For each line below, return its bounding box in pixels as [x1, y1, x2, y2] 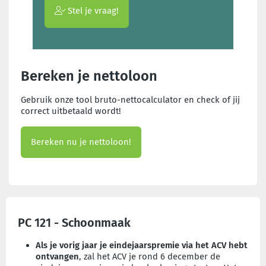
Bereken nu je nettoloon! [31, 137, 131, 147]
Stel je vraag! [65, 5, 119, 16]
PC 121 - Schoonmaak [18, 216, 131, 230]
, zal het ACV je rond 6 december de [79, 251, 220, 262]
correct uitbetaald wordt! [21, 106, 121, 116]
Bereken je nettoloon [21, 68, 157, 84]
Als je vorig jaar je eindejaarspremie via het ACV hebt [36, 240, 248, 251]
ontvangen [36, 251, 79, 262]
